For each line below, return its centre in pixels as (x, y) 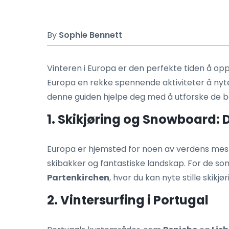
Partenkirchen (78, 178)
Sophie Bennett (90, 35)
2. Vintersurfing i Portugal (128, 200)
